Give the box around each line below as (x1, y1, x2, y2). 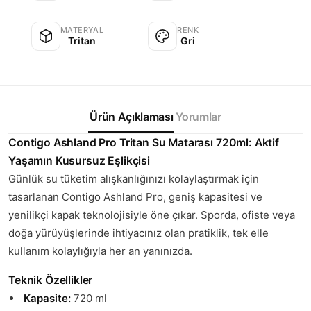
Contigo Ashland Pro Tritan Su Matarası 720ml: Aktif (8, 135, 279, 149)
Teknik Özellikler (8, 274, 93, 287)
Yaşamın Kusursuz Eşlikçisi (8, 153, 150, 167)
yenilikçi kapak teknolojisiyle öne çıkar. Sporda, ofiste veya (8, 208, 295, 221)
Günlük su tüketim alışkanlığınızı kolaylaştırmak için (8, 171, 259, 185)
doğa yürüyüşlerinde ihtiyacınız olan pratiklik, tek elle (8, 226, 269, 239)
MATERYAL (60, 24, 104, 35)
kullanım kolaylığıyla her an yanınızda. (8, 244, 192, 258)
